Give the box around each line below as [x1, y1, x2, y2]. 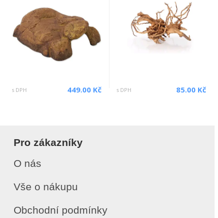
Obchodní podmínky [14, 204, 108, 216]
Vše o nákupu [14, 181, 78, 192]
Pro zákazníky [14, 137, 83, 148]
